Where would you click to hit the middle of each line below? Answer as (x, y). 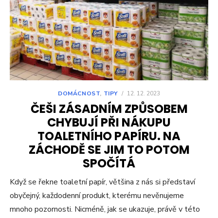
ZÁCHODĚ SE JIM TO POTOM (109, 150)
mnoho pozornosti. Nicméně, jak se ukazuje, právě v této (105, 209)
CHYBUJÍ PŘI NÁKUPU (109, 123)
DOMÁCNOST (79, 94)
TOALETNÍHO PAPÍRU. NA (109, 136)
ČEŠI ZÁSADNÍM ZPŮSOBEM (109, 109)
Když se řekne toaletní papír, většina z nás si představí (102, 182)
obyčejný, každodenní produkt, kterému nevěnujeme (97, 196)
